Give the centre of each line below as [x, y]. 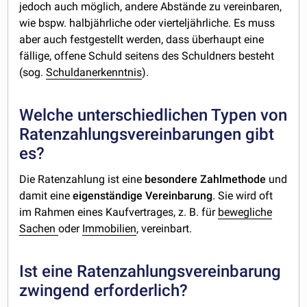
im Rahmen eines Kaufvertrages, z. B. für [119, 212]
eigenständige [108, 195]
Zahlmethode [233, 179]
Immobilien [110, 228]
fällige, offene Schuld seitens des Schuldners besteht [147, 56]
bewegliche [245, 212]
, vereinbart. [164, 228]
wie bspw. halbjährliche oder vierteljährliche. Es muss [147, 23]
